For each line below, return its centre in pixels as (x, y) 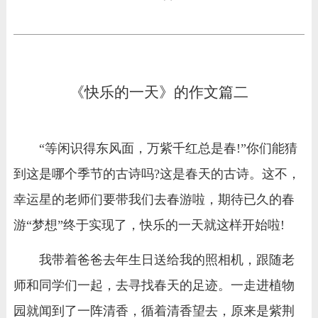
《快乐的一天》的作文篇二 (159, 93)
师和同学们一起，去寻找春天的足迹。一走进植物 (154, 285)
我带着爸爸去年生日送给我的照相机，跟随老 (166, 259)
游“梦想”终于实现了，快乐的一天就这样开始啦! (149, 225)
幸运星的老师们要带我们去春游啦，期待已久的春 (154, 200)
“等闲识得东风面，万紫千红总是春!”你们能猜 (168, 149)
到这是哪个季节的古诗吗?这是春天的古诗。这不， (157, 174)
